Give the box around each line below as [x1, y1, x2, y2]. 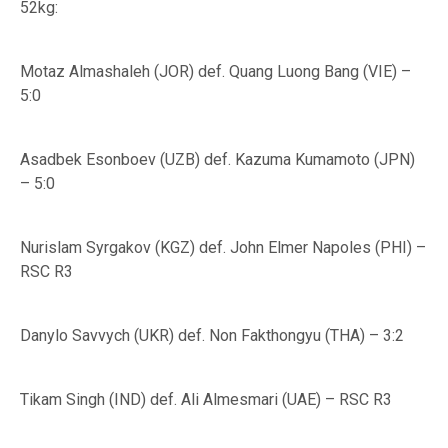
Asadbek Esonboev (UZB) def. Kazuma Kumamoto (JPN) [20, 150, 415, 169]
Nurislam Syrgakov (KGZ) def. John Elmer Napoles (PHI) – [20, 238, 426, 257]
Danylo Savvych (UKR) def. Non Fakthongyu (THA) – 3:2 [20, 326, 404, 345]
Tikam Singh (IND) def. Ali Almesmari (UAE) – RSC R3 [20, 390, 392, 409]
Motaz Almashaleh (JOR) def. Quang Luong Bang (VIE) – [20, 62, 411, 81]
